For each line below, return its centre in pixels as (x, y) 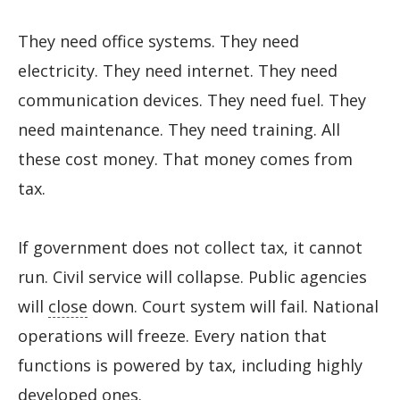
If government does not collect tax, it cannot (190, 248)
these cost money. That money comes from (185, 158)
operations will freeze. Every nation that (172, 336)
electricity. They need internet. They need (178, 70)
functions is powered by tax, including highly (190, 366)
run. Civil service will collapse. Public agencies (192, 277)
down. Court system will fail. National (233, 307)
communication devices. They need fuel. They (192, 100)
